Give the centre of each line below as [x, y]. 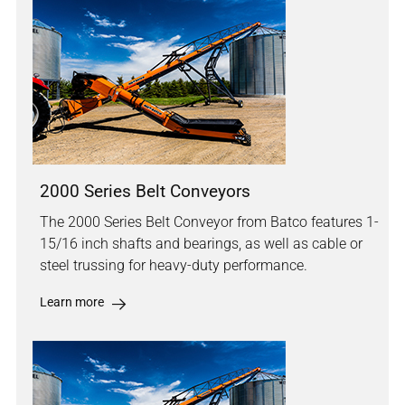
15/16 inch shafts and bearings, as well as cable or [201, 244]
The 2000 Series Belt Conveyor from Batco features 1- [209, 222]
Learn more [72, 302]
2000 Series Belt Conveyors [145, 192]
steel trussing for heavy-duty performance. [174, 266]
